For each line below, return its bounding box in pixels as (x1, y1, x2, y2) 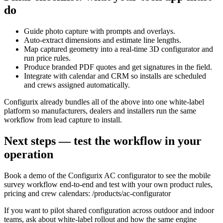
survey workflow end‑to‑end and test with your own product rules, (4, 180, 213, 189)
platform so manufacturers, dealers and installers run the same (4, 107, 196, 115)
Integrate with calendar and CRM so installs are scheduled (24, 72, 206, 81)
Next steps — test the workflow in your (4, 134, 202, 148)
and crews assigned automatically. (24, 81, 130, 90)
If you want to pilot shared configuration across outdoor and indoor (4, 206, 214, 215)
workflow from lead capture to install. (4, 115, 122, 124)
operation (4, 148, 53, 161)
